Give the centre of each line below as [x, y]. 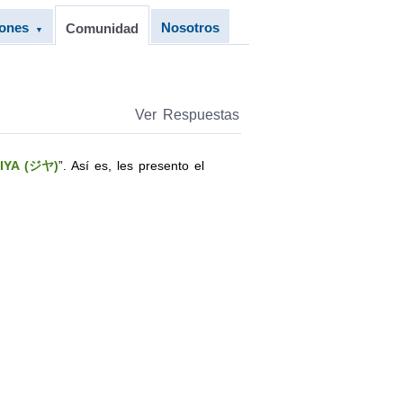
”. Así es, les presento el [131, 165]
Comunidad [102, 28]
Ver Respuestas [187, 115]
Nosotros [190, 27]
